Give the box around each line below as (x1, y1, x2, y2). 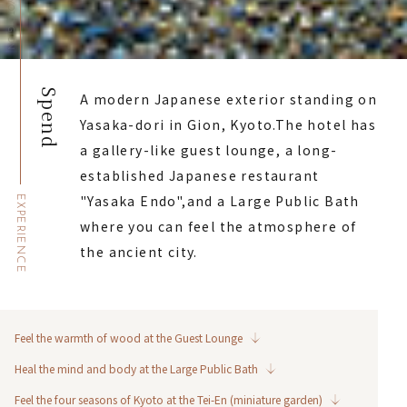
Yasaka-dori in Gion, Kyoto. (80, 114, 275, 134)
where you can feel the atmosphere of (80, 216, 357, 235)
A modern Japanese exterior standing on (80, 89, 378, 108)
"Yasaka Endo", (80, 191, 187, 210)
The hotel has (274, 114, 377, 134)
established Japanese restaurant (80, 165, 320, 184)
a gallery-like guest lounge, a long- (80, 140, 338, 159)
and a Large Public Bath (186, 191, 360, 210)
